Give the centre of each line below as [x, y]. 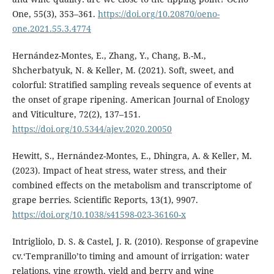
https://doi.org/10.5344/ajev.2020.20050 [92, 129]
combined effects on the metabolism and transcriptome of [131, 185]
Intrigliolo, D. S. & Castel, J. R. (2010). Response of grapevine [135, 242]
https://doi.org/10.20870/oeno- [158, 14]
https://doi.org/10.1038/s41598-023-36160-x [99, 215]
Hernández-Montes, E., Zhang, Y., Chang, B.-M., [109, 56]
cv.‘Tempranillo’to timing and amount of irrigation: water [131, 256]
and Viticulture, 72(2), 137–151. [76, 114]
